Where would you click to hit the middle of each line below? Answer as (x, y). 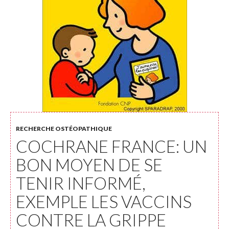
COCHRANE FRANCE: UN (111, 146)
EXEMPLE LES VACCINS (104, 201)
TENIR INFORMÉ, (81, 183)
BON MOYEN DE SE (89, 165)
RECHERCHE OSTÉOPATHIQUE (64, 129)
